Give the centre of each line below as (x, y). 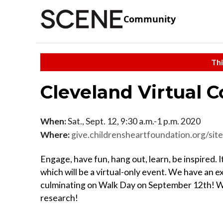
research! (59, 198)
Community (150, 19)
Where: (55, 134)
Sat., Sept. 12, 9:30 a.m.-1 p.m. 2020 (133, 121)
